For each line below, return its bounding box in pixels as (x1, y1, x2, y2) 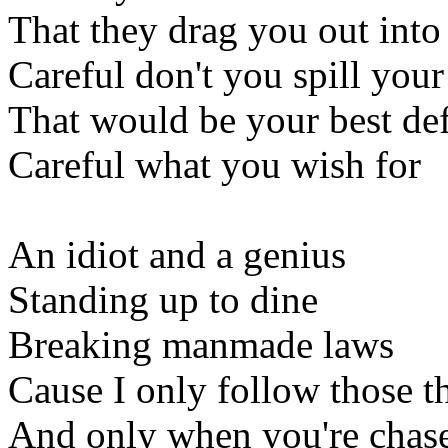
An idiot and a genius (8, 232, 346, 276)
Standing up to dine (8, 277, 318, 321)
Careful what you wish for (8, 142, 421, 186)
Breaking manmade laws (8, 322, 394, 366)
